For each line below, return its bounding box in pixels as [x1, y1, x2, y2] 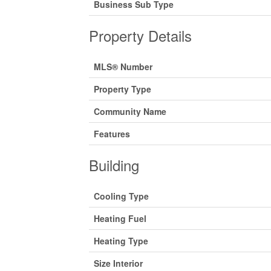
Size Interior [94, 256, 143, 269]
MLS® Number [94, 60, 152, 73]
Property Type [94, 82, 151, 95]
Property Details [89, 24, 192, 46]
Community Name [94, 105, 166, 117]
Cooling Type [94, 189, 149, 202]
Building [89, 154, 139, 175]
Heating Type [94, 234, 148, 247]
